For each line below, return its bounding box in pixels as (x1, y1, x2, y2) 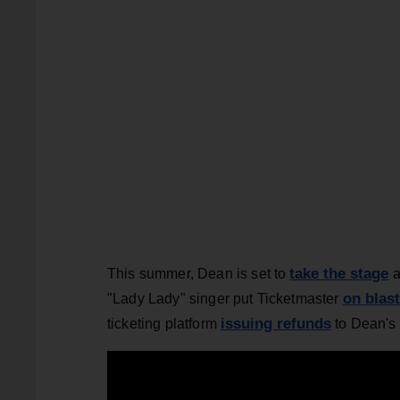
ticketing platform (107, 315, 221, 331)
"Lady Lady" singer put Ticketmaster (107, 290, 343, 306)
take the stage (289, 264, 389, 282)
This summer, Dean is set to (107, 265, 290, 281)
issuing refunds (221, 314, 332, 332)
